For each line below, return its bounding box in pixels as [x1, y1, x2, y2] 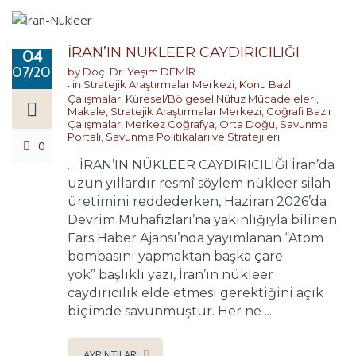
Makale [68, 104, 106, 118]
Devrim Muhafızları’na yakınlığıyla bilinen [68, 211, 337, 227]
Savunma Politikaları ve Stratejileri [106, 130, 280, 143]
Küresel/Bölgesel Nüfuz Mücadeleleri [126, 91, 316, 105]
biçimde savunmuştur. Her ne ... [68, 303, 272, 319]
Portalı [68, 130, 101, 143]
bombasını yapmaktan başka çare [68, 248, 283, 264]
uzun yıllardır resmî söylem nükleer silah [68, 175, 331, 191]
